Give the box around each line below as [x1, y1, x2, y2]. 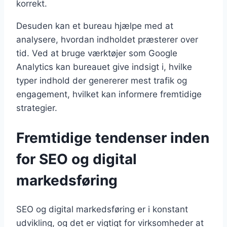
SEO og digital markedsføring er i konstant [16, 204, 188, 214]
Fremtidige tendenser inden [16, 129, 209, 146]
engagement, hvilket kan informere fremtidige [16, 89, 202, 100]
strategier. [16, 103, 57, 113]
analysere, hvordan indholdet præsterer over [16, 34, 198, 45]
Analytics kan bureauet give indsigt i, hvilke [16, 62, 192, 72]
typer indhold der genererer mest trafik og [16, 75, 187, 86]
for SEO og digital [16, 150, 137, 168]
